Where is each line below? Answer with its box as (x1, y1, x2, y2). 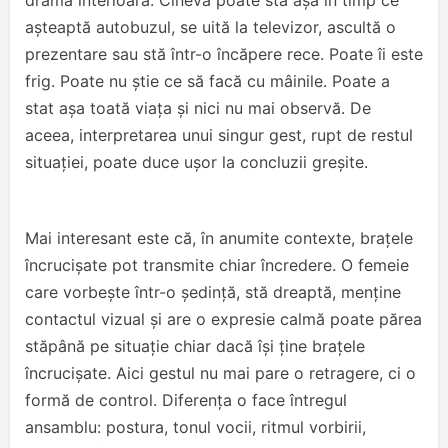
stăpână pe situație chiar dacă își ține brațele (25, 335, 365, 356)
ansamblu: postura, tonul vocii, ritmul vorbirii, (25, 416, 366, 437)
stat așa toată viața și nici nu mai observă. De (25, 97, 371, 118)
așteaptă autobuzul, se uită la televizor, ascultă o (25, 16, 396, 37)
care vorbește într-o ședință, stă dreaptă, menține (25, 281, 401, 302)
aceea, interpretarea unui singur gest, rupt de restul (25, 124, 413, 145)
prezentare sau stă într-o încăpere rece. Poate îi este (25, 43, 423, 64)
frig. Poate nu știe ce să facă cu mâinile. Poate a (25, 70, 390, 91)
